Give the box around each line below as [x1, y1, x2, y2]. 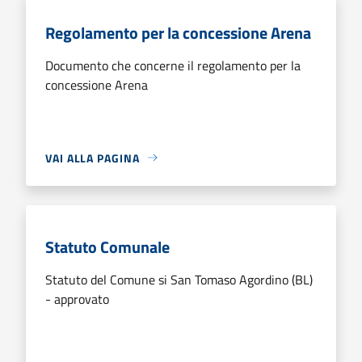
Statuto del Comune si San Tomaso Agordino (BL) [45, 269, 313, 289]
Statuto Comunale [45, 234, 170, 259]
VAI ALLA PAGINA [45, 149, 140, 166]
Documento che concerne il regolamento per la [45, 55, 301, 75]
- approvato [45, 288, 109, 309]
